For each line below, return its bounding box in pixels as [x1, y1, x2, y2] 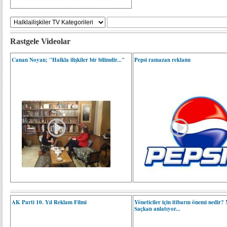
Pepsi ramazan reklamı [134, 56, 191, 64]
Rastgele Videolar [10, 37, 70, 46]
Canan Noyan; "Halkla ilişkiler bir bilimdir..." [12, 56, 125, 64]
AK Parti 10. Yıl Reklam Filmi [12, 198, 87, 206]
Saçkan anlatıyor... [134, 205, 181, 213]
